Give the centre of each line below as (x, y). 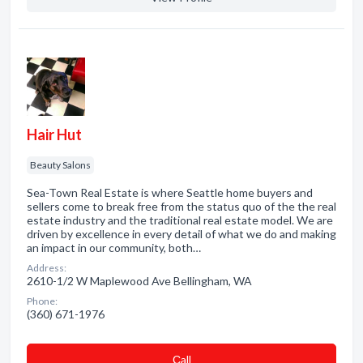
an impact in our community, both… (114, 248)
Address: (47, 268)
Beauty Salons (60, 165)
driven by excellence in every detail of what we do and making (181, 234)
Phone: (42, 301)
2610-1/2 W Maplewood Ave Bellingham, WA (139, 281)
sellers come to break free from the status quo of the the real (181, 206)
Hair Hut (54, 135)
